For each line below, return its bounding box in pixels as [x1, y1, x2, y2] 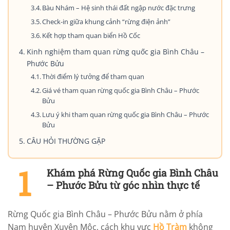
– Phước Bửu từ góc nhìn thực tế [47, 178, 200, 191]
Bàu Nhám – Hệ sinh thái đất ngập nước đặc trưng [42, 3, 196, 12]
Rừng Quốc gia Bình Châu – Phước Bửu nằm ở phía [8, 208, 203, 220]
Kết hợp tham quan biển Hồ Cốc [42, 30, 141, 40]
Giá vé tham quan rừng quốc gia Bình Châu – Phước [42, 85, 200, 95]
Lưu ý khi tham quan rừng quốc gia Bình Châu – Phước [42, 109, 209, 119]
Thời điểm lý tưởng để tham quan [42, 71, 145, 81]
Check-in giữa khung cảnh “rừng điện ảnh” [42, 16, 171, 26]
